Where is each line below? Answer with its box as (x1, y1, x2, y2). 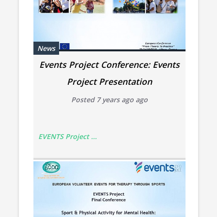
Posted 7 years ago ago (71, 94, 148, 104)
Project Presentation (66, 75, 152, 87)
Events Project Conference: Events (39, 58, 180, 70)
